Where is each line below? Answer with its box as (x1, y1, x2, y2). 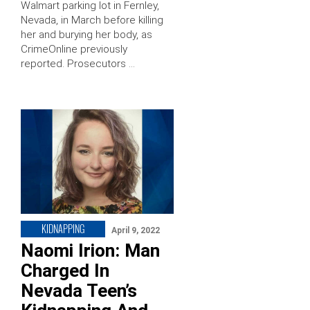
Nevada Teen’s (21, 280, 137, 301)
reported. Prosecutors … (21, 57, 135, 71)
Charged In (21, 259, 109, 281)
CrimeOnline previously (21, 43, 127, 56)
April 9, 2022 (111, 225, 160, 235)
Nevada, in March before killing (21, 14, 163, 27)
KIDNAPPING (42, 221, 84, 236)
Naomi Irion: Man (21, 239, 160, 261)
